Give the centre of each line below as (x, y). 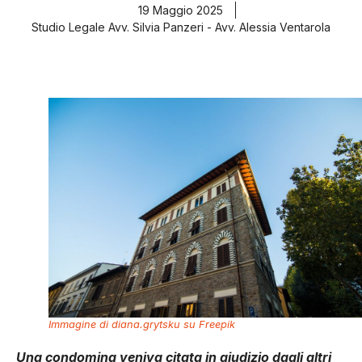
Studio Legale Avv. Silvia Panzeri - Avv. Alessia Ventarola (181, 27)
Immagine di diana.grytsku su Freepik (142, 324)
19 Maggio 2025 (181, 11)
